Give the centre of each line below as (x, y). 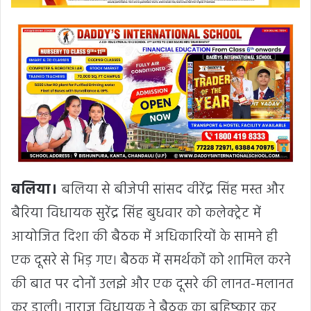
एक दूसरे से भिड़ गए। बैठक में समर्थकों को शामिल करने (151, 261)
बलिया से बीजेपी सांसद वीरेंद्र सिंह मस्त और (171, 191)
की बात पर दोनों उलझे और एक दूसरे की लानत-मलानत (152, 285)
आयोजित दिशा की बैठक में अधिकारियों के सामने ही (144, 238)
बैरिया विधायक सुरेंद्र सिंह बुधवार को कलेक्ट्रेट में (136, 214)
